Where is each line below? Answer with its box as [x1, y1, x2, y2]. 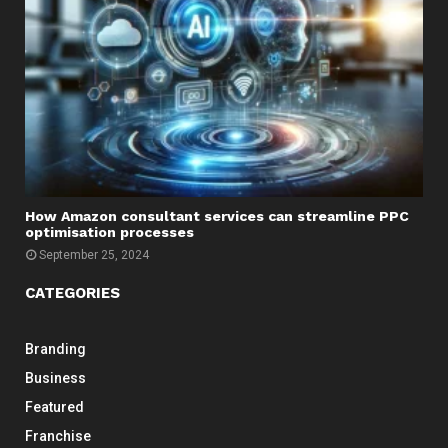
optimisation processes [25, 223, 194, 240]
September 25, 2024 [39, 247, 149, 262]
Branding [25, 340, 86, 357]
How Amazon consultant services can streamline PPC [25, 207, 409, 224]
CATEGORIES [25, 283, 120, 302]
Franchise [25, 427, 91, 444]
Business [25, 369, 86, 386]
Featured [25, 398, 84, 415]
